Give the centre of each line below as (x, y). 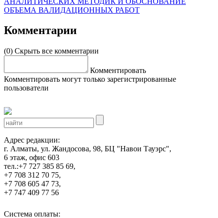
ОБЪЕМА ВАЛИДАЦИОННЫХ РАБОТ (72, 10)
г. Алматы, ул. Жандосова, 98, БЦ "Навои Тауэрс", (88, 149)
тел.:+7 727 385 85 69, (40, 166)
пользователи (26, 88)
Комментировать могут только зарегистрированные (90, 79)
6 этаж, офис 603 (32, 158)
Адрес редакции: (32, 140)
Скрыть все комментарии (57, 51)
